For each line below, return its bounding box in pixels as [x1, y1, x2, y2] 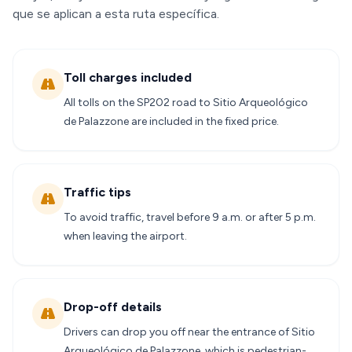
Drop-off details [64, 299, 162, 314]
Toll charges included [64, 70, 192, 85]
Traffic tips [64, 185, 131, 200]
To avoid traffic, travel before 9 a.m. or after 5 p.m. [64, 211, 316, 224]
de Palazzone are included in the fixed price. [64, 115, 279, 128]
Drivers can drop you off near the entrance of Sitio [64, 325, 315, 339]
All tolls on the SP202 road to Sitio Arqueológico [64, 96, 308, 109]
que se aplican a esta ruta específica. [13, 6, 219, 21]
